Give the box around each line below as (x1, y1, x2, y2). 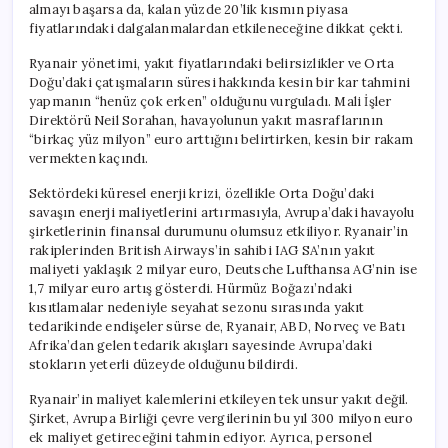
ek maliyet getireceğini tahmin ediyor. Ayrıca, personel (29, 428, 372, 446)
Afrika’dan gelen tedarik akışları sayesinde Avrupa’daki (29, 336, 372, 354)
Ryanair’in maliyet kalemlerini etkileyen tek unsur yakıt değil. (29, 390, 409, 408)
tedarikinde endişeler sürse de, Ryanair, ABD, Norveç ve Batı (29, 317, 405, 335)
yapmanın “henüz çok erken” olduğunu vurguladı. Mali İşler (29, 92, 392, 110)
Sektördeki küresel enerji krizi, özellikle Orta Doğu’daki (29, 184, 375, 202)
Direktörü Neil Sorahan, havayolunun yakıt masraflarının (29, 111, 384, 129)
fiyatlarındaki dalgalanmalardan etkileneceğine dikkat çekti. (29, 19, 403, 37)
